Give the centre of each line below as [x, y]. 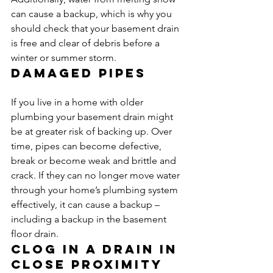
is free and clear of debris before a [87, 43]
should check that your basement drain [96, 28]
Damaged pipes [79, 73]
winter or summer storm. [64, 58]
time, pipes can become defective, [87, 146]
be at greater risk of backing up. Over [93, 131]
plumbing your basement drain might [93, 117]
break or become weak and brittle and [95, 161]
